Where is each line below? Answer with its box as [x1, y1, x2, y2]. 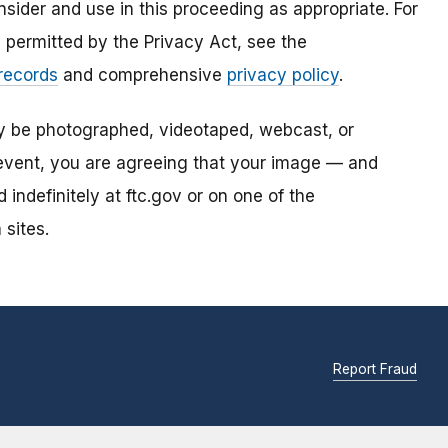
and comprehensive [58, 65, 227, 86]
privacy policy [227, 65, 339, 86]
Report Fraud [333, 360, 417, 377]
